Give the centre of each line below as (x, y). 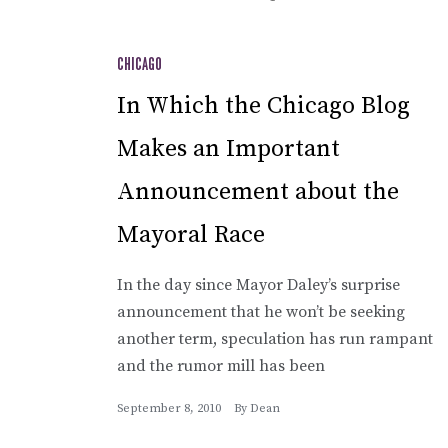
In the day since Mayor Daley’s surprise (258, 284)
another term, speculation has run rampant (275, 338)
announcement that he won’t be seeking (261, 311)
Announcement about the (258, 191)
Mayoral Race (191, 234)
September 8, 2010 (169, 408)
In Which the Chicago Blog (263, 105)
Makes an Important (228, 148)
